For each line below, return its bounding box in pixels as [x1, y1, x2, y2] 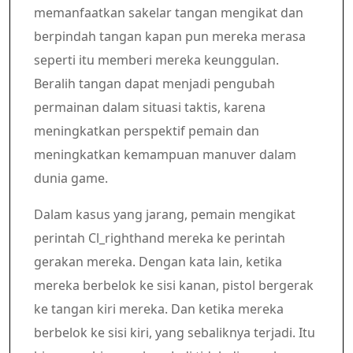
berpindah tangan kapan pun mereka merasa [34, 28, 306, 45]
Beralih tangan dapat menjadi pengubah [34, 75, 275, 92]
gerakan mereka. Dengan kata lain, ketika [34, 253, 282, 270]
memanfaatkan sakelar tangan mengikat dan [34, 4, 303, 21]
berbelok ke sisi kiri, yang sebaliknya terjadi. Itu [34, 324, 315, 341]
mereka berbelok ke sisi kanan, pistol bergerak [34, 277, 314, 294]
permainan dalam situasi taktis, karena [34, 98, 266, 116]
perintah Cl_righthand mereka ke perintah [34, 229, 285, 247]
